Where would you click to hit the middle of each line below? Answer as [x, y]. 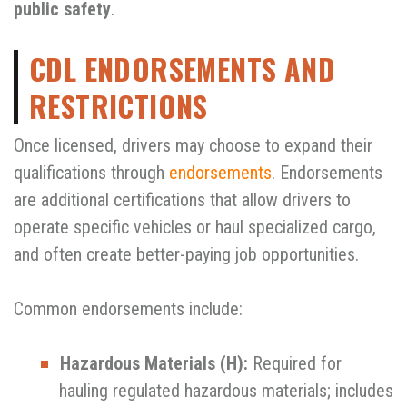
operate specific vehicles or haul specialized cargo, [195, 227]
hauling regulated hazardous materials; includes [226, 390]
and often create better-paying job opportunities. [186, 254]
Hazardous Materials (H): [154, 363]
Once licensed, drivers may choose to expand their [193, 145]
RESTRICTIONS [119, 105]
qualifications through [91, 172]
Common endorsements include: [128, 308]
